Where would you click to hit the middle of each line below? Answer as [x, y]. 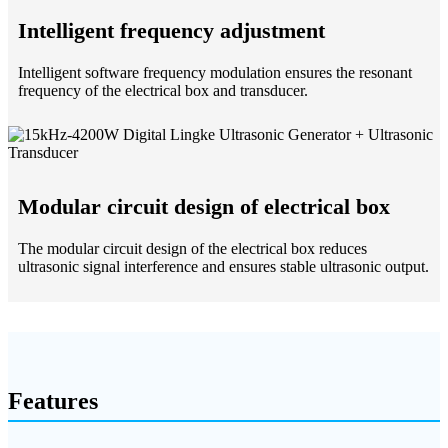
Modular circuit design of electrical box [204, 207]
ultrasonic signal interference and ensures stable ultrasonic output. [223, 267]
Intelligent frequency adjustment [171, 31]
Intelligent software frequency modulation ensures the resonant [215, 73]
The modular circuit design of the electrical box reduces [192, 249]
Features [53, 401]
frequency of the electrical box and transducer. [163, 91]
